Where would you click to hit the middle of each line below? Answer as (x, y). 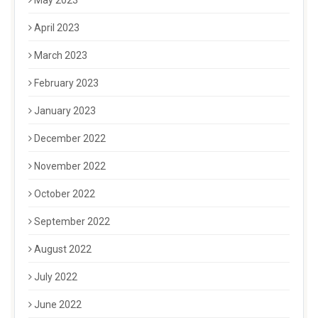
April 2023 (57, 28)
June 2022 (58, 305)
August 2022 (63, 250)
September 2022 (72, 222)
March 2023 (61, 56)
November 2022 (70, 166)
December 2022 (70, 139)
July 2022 (56, 277)
